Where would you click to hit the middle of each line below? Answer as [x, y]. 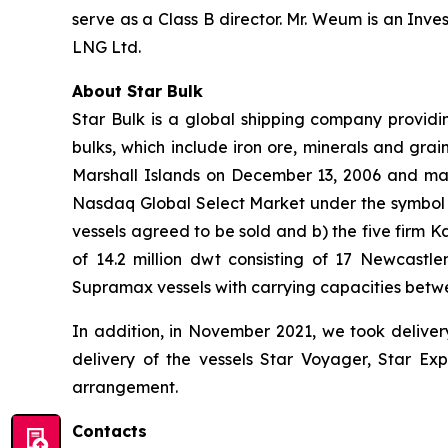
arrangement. [125, 386]
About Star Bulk [137, 90]
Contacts [109, 430]
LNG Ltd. [106, 46]
